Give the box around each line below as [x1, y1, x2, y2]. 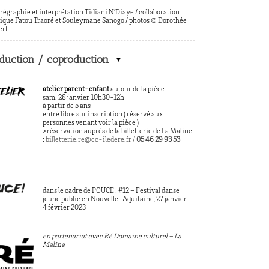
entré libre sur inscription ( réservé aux [42, 111, 163, 118]
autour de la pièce [109, 86, 165, 93]
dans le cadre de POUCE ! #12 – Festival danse [42, 187, 180, 195]
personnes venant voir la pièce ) [42, 119, 139, 127]
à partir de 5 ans [42, 103, 91, 110]
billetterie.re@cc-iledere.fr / [45, 136, 136, 144]
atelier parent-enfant [42, 86, 109, 93]
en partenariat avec [42, 233, 104, 240]
